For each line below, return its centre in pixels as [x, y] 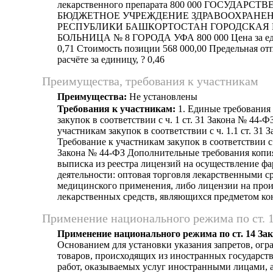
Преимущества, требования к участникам [150, 81]
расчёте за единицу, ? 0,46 [111, 59]
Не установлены [162, 97]
